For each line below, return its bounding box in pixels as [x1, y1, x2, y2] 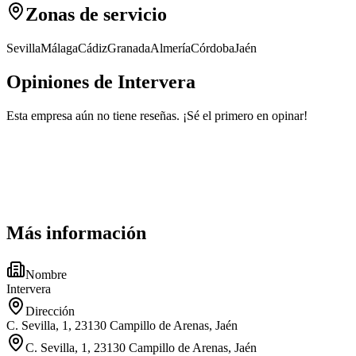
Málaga [41, 41, 78, 55]
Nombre [25, 268, 67, 282]
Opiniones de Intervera [6, 71, 195, 92]
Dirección [25, 304, 75, 319]
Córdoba [191, 41, 234, 55]
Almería [150, 41, 191, 55]
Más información [6, 222, 146, 244]
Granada [107, 41, 150, 55]
